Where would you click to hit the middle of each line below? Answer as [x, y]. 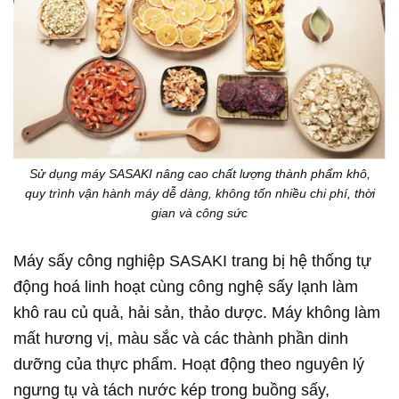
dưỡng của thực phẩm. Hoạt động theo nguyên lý [189, 364]
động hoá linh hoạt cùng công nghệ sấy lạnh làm [186, 286]
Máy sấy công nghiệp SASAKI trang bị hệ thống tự [192, 261]
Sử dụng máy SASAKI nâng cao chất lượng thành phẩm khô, [199, 173]
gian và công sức [199, 212]
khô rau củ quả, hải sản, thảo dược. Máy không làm [197, 312]
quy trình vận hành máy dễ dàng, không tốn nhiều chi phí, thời [199, 193]
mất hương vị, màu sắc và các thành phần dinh [181, 338]
